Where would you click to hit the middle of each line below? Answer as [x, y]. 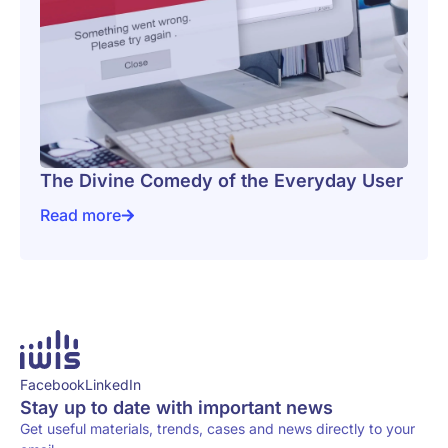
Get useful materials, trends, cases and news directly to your [217, 429]
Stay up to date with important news [176, 408]
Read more [80, 215]
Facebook [52, 385]
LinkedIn [113, 385]
